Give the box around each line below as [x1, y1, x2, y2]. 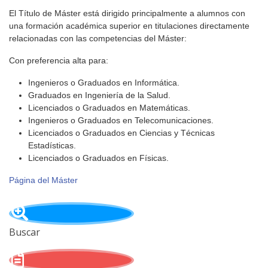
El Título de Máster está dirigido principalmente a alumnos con [9, 8, 245, 18]
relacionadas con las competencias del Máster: [9, 33, 187, 43]
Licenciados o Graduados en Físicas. [28, 153, 169, 163]
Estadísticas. [28, 141, 76, 150]
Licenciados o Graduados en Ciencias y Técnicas [28, 128, 215, 138]
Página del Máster [9, 175, 78, 185]
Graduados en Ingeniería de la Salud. [28, 90, 170, 100]
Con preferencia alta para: [9, 56, 108, 65]
